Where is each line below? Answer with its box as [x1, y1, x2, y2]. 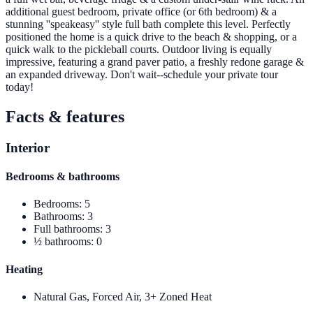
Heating [6, 263, 43, 275]
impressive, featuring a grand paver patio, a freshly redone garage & [6, 56, 304, 68]
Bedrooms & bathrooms [6, 170, 119, 183]
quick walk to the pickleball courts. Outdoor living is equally [6, 43, 272, 56]
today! [6, 81, 34, 94]
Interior [6, 140, 50, 155]
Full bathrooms [34, 223, 100, 235]
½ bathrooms [34, 235, 91, 248]
